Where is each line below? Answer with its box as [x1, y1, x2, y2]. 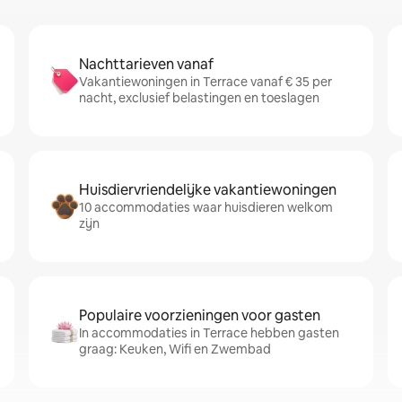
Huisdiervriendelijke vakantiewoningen [79, 180, 336, 199]
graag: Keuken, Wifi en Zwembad [79, 341, 271, 357]
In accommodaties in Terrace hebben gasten [79, 325, 339, 341]
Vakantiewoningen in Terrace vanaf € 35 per [79, 74, 332, 90]
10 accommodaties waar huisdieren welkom [79, 199, 333, 215]
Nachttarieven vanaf [79, 55, 214, 74]
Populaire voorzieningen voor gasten [79, 306, 320, 325]
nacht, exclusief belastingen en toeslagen [79, 90, 319, 106]
